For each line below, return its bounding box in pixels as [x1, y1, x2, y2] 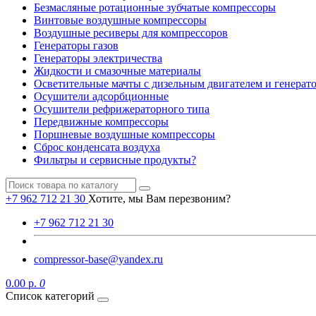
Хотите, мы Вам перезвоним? [88, 193, 231, 205]
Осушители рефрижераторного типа [34, 103, 209, 115]
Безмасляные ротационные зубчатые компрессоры [34, 1, 276, 13]
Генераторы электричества [34, 52, 162, 64]
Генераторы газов [34, 39, 119, 51]
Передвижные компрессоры [34, 116, 169, 128]
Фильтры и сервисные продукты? [34, 154, 196, 166]
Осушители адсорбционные [34, 90, 169, 102]
